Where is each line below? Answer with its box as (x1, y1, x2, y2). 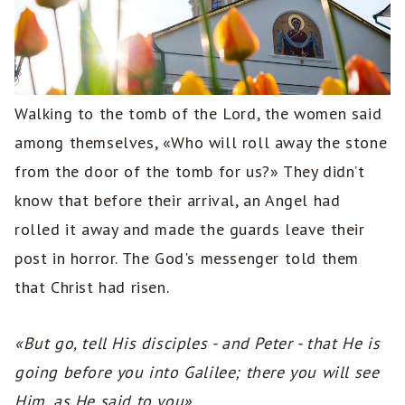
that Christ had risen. (14, 277, 170, 298)
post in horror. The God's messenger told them (14, 248, 360, 269)
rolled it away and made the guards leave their (14, 219, 365, 240)
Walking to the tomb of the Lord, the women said (14, 103, 382, 125)
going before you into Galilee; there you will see (14, 362, 380, 383)
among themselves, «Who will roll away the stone (14, 132, 388, 154)
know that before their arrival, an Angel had (14, 190, 341, 212)
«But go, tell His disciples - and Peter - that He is (14, 333, 381, 354)
